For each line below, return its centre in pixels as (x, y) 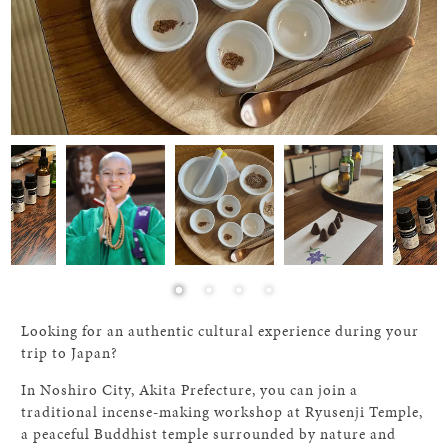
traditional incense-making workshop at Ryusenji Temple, (222, 412)
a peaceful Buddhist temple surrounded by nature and (209, 434)
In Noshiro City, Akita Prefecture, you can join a (190, 390)
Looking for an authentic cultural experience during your (220, 331)
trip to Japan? (70, 353)
